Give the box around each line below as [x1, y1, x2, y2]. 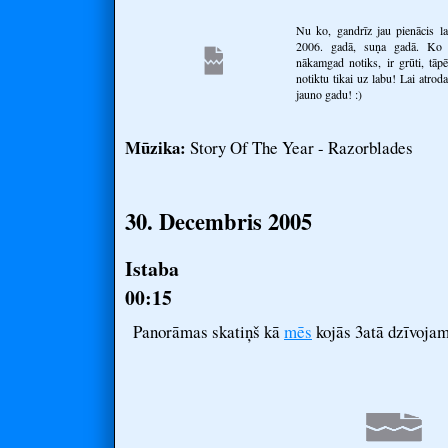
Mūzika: [125, 135, 186, 160]
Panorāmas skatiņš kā [133, 320, 284, 343]
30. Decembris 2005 [125, 205, 312, 238]
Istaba [125, 254, 179, 283]
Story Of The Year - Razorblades [186, 136, 413, 159]
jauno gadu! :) [296, 86, 362, 102]
